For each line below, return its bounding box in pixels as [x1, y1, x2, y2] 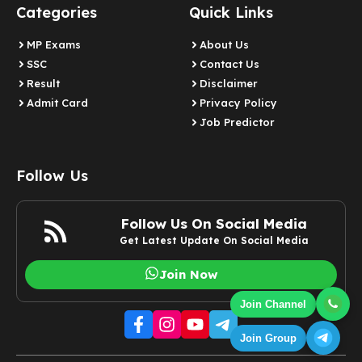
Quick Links [189, 3, 273, 23]
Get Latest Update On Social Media [119, 234, 309, 247]
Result [27, 77, 60, 90]
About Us [200, 38, 249, 52]
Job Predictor [200, 116, 275, 129]
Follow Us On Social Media [120, 215, 307, 233]
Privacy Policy [200, 96, 277, 110]
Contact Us [200, 57, 259, 71]
